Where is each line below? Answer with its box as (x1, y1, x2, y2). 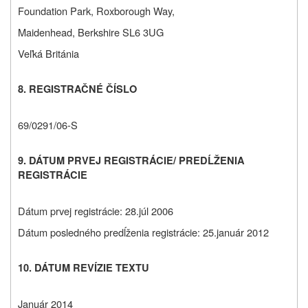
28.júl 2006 (125, 203, 173, 219)
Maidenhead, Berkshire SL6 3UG (18, 25, 164, 40)
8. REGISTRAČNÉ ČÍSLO (18, 82, 137, 97)
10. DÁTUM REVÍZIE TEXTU (18, 261, 149, 276)
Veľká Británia (18, 46, 79, 61)
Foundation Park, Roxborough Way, (18, 3, 175, 19)
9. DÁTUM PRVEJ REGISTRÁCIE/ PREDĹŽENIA (18, 153, 245, 168)
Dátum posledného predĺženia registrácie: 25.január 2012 (18, 225, 269, 240)
